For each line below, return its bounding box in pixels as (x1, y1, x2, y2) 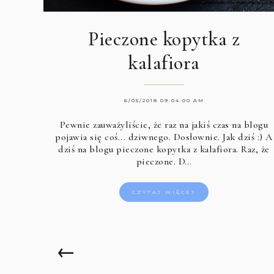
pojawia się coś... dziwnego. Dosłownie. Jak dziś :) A (55, 130, 273, 143)
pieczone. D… (136, 155, 192, 168)
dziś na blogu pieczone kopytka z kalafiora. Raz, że (58, 143, 270, 155)
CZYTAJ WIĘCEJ (132, 188, 196, 195)
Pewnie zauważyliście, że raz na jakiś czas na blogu (59, 118, 268, 131)
